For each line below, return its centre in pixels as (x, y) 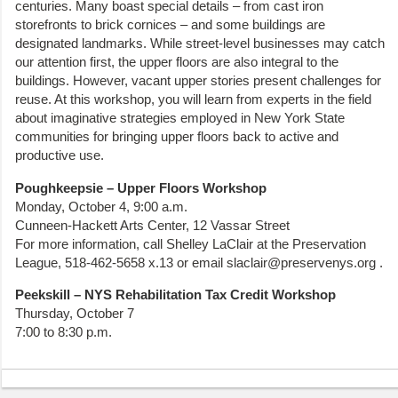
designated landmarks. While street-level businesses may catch (200, 44)
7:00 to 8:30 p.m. (64, 332)
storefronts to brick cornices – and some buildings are (170, 25)
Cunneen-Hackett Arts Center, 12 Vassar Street (152, 225)
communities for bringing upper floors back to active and (177, 137)
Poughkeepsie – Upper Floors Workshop (141, 187)
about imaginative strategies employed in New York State (180, 118)
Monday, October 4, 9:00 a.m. (101, 206)
